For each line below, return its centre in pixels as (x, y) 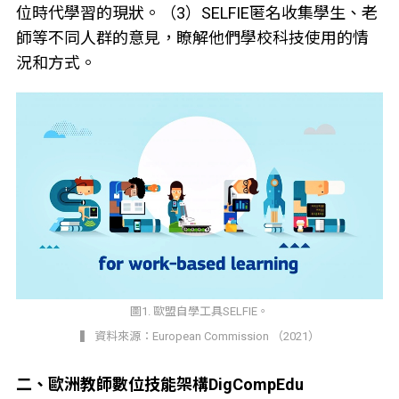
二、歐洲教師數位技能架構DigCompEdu (159, 384)
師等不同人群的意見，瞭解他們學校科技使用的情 (192, 38)
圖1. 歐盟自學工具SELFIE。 (199, 311)
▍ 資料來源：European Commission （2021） (199, 336)
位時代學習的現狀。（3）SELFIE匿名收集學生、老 (196, 13)
